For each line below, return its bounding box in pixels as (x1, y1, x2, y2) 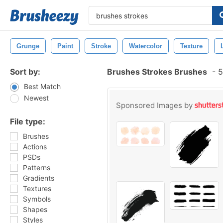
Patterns (23, 163, 50, 172)
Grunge (16, 42, 39, 50)
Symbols (23, 195, 51, 203)
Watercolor (129, 42, 162, 50)
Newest (24, 94, 49, 102)
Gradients (23, 174, 54, 182)
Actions (23, 142, 47, 151)
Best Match (24, 82, 61, 91)
